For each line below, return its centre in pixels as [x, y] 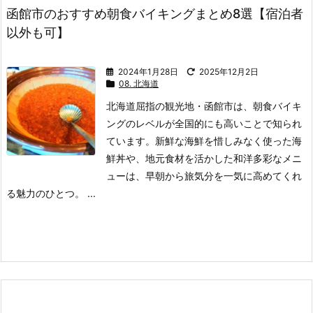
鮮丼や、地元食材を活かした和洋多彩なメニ [204, 158]
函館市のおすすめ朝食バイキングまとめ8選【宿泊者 [155, 14]
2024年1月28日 [148, 72]
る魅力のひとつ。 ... [51, 193]
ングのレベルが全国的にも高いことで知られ [204, 123]
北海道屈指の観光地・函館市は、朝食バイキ [204, 106]
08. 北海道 [139, 83]
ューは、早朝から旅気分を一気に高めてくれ [204, 176]
